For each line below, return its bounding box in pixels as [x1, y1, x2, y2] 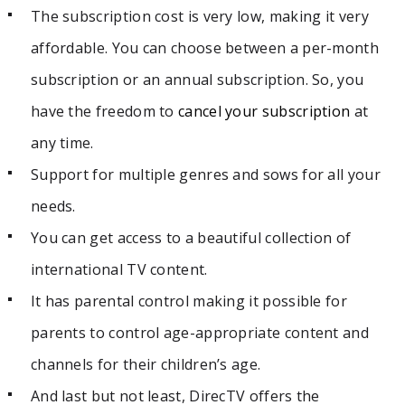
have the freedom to [30, 100, 179, 121]
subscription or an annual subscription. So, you [30, 69, 364, 89]
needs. [30, 195, 76, 216]
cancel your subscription [178, 100, 351, 121]
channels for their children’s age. [30, 353, 261, 374]
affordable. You [30, 37, 139, 58]
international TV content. [30, 259, 208, 279]
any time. [30, 132, 94, 153]
